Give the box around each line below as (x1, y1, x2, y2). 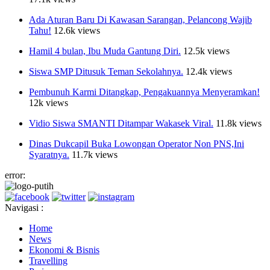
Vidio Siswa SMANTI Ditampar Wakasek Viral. (29, 118, 213, 128)
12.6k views (54, 25, 100, 36)
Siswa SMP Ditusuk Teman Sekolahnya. (29, 66, 183, 77)
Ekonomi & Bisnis (29, 244, 99, 255)
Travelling (29, 255, 67, 266)
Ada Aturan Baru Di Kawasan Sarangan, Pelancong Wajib (29, 14, 252, 25)
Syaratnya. (29, 149, 69, 160)
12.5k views (183, 45, 230, 56)
